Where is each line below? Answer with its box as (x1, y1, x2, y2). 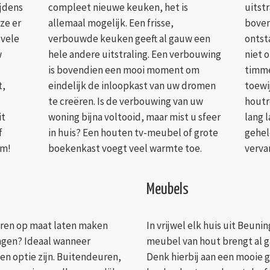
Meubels (146, 181, 189, 198)
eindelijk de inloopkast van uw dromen (48, 79, 216, 93)
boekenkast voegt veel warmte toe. (48, 142, 202, 155)
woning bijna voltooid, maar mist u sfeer (48, 110, 221, 124)
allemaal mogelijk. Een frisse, (48, 16, 174, 30)
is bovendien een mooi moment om (48, 63, 199, 77)
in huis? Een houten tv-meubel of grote (48, 126, 218, 140)
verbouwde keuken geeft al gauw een (48, 32, 210, 46)
